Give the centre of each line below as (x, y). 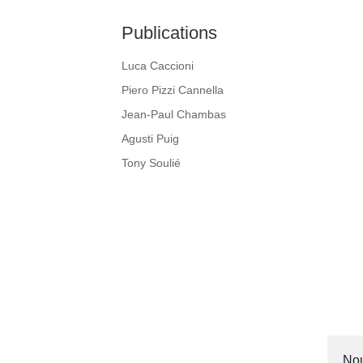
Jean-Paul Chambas (173, 115)
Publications (169, 33)
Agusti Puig (152, 139)
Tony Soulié (151, 163)
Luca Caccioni (157, 66)
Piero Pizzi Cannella (172, 90)
